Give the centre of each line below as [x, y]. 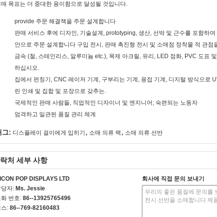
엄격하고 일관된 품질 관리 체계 [55, 114]
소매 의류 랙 [105, 133]
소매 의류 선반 [144, 133]
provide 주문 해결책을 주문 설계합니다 [65, 21]
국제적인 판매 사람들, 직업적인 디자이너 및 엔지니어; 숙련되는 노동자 [106, 103]
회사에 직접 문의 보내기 [173, 179]
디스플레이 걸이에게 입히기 [49, 133]
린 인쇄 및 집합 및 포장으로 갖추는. [60, 91]
